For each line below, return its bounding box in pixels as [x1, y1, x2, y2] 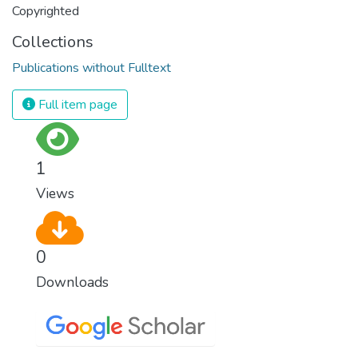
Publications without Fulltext [12, 58, 171, 77]
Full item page [35, 95, 117, 113]
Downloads [36, 272, 109, 292]
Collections [12, 30, 93, 53]
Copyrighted [12, 2, 79, 20]
